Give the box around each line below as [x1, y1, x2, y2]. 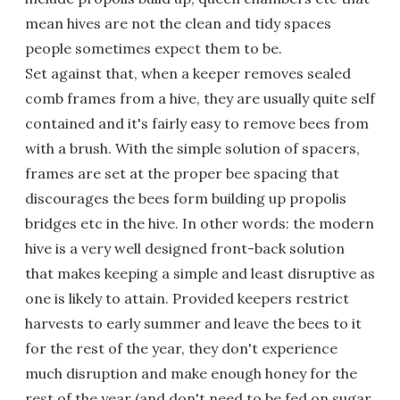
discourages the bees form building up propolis [25, 188, 346, 207]
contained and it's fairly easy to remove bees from [25, 113, 369, 132]
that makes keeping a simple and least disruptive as [25, 263, 375, 282]
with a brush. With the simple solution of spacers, [25, 138, 360, 157]
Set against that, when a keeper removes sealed [25, 63, 351, 82]
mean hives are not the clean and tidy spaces [25, 13, 331, 32]
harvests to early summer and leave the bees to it [25, 313, 362, 332]
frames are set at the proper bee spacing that [25, 163, 339, 182]
